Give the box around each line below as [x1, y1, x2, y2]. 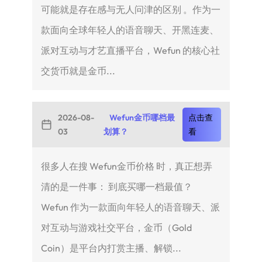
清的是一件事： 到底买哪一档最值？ [40, 180, 192, 192]
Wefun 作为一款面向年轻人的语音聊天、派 [40, 201, 220, 213]
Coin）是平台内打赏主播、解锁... [40, 242, 181, 254]
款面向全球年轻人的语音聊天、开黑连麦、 [40, 23, 219, 36]
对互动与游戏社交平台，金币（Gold [40, 221, 192, 233]
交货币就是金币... [40, 64, 115, 77]
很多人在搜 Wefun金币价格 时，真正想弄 [40, 160, 212, 172]
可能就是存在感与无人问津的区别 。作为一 [40, 3, 220, 15]
